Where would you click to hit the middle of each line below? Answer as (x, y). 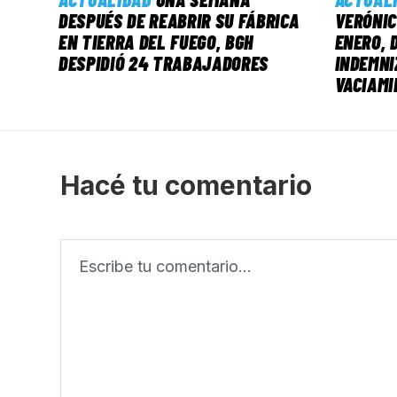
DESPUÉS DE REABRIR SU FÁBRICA (179, 21)
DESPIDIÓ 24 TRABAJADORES (163, 63)
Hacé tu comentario (186, 186)
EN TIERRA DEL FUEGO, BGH (156, 42)
